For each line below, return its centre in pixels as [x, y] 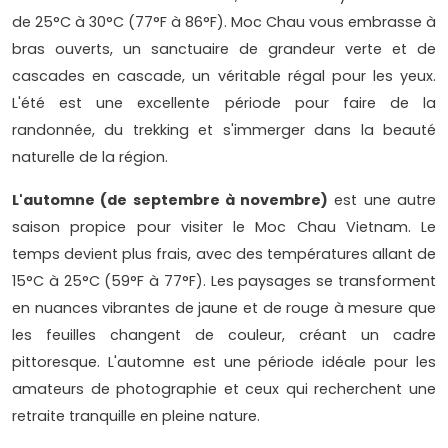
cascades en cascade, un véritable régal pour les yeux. [224, 75]
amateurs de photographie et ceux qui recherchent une [224, 388]
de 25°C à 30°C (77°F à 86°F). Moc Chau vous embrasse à [224, 21]
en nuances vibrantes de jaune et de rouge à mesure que [224, 307]
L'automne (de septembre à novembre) [170, 199]
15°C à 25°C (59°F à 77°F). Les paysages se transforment [224, 280]
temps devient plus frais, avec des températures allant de [224, 253]
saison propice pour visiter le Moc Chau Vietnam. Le [224, 226]
